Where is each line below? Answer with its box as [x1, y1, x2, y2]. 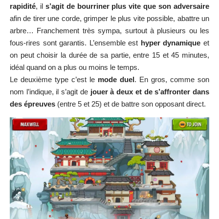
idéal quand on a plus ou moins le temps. [10, 63, 139, 71]
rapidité [10, 1, 36, 10]
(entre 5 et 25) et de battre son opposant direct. [55, 99, 206, 108]
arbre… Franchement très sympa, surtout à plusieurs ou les [10, 26, 209, 35]
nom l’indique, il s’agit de [10, 87, 90, 96]
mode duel [95, 75, 134, 84]
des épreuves [10, 99, 55, 108]
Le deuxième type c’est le [10, 75, 95, 84]
